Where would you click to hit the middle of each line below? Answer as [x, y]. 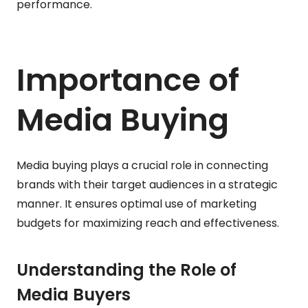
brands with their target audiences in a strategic [147, 184]
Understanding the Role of [126, 269]
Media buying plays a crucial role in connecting [142, 165]
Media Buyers [74, 294]
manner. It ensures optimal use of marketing [136, 203]
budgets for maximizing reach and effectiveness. [148, 223]
